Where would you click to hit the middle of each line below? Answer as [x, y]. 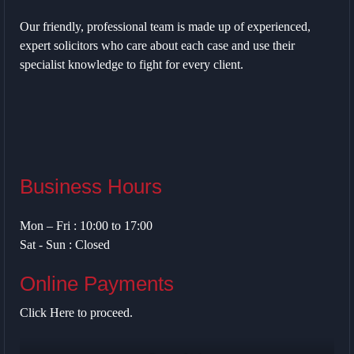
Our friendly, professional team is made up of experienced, [165, 26]
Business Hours [91, 186]
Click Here [49, 312]
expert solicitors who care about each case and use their [157, 45]
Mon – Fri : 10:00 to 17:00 [86, 225]
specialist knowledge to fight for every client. [132, 64]
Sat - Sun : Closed [65, 244]
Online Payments [97, 283]
